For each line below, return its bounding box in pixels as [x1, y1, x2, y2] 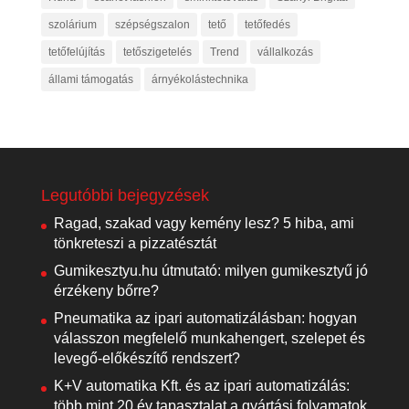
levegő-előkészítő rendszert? [53, 351, 240, 366]
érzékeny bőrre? [53, 283, 159, 299]
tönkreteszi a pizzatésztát [53, 236, 216, 251]
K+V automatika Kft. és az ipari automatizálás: [53, 378, 350, 393]
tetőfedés [244, 18, 290, 31]
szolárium [47, 18, 97, 31]
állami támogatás [47, 73, 133, 86]
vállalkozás [257, 46, 313, 58]
